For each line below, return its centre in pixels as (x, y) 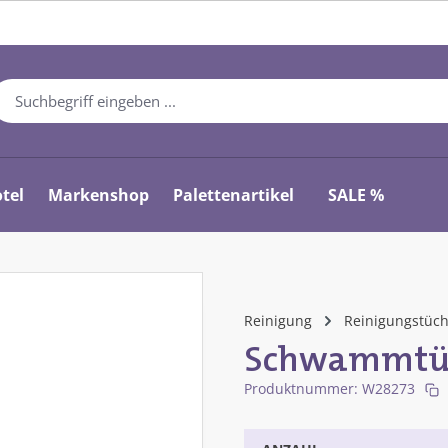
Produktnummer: (303, 389)
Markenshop (99, 195)
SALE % (356, 195)
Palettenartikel (234, 195)
